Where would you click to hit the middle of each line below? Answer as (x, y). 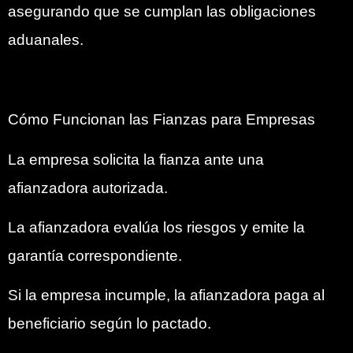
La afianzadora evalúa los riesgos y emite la (156, 227)
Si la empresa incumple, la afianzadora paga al (166, 295)
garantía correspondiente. (95, 255)
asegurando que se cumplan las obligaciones (162, 12)
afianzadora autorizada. (88, 188)
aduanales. (46, 40)
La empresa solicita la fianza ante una (136, 159)
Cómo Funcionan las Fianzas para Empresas (162, 120)
